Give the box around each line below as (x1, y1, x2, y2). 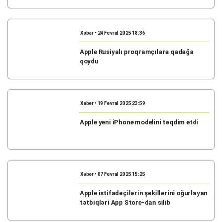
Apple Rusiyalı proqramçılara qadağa (79, 48, 194, 55)
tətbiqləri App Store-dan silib (79, 198, 170, 206)
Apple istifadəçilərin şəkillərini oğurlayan (79, 189, 208, 197)
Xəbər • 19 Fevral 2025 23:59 (80, 101, 145, 106)
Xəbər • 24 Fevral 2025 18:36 (80, 30, 145, 36)
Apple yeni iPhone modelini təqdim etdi (79, 118, 199, 126)
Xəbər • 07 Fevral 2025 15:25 (80, 171, 145, 177)
